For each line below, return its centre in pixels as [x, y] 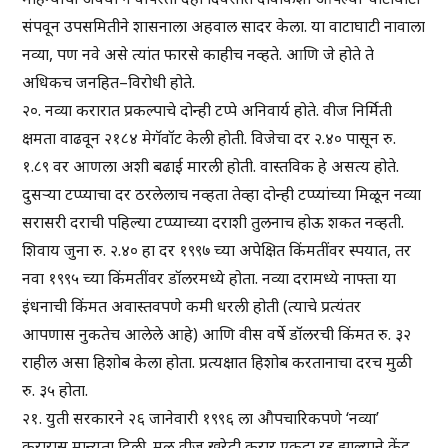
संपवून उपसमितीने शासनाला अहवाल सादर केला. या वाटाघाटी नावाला [224, 26]
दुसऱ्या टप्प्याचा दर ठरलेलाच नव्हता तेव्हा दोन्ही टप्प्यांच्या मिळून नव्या [222, 194]
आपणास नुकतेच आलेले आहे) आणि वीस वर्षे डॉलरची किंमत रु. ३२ [217, 334]
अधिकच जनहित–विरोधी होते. [109, 82]
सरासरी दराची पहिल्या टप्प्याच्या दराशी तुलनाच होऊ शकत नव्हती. [213, 222]
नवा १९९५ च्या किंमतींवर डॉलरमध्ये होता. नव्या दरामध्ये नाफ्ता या [209, 278]
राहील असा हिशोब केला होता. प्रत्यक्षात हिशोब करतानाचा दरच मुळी [217, 362]
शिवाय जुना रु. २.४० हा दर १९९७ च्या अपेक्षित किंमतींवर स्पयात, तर [217, 250]
